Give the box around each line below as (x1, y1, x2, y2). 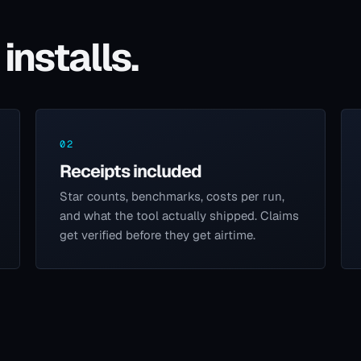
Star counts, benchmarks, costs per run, (59, 189, 284, 205)
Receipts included (59, 159, 201, 182)
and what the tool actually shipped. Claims (59, 208, 299, 224)
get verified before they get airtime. (59, 227, 255, 243)
